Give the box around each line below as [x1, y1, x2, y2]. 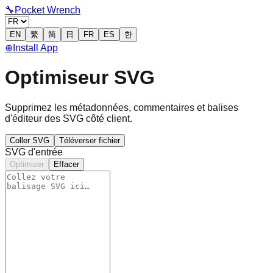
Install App [13, 43, 58, 53]
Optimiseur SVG [5, 66, 155, 89]
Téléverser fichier [59, 135, 120, 145]
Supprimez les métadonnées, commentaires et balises [5, 102, 238, 113]
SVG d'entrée [5, 146, 63, 157]
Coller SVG [10, 135, 49, 145]
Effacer [54, 159, 79, 169]
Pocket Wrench [15, 5, 80, 15]
